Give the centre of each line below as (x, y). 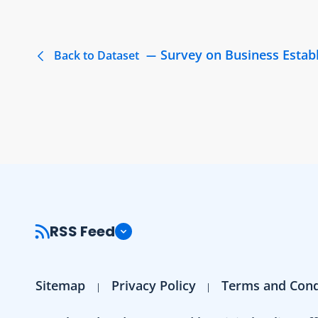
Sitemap (60, 285)
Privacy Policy (153, 285)
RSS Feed (82, 231)
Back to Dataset (97, 55)
